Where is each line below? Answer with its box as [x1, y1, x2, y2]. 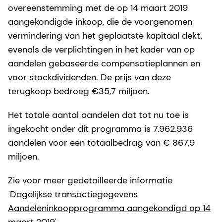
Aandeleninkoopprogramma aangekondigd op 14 [8, 202, 211, 214]
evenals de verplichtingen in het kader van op [8, 43, 195, 55]
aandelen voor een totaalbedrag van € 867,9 [8, 136, 195, 149]
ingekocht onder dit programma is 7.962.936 [8, 122, 193, 135]
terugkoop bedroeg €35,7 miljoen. [8, 85, 150, 97]
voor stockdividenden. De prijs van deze [8, 71, 171, 83]
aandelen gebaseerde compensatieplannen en [8, 57, 200, 69]
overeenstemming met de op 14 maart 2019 [8, 1, 188, 14]
